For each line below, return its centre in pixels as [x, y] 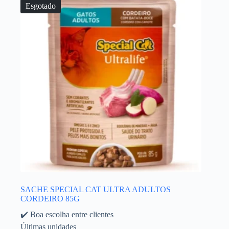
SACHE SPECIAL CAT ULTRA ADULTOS [96, 189]
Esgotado [41, 6]
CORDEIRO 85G [50, 198]
